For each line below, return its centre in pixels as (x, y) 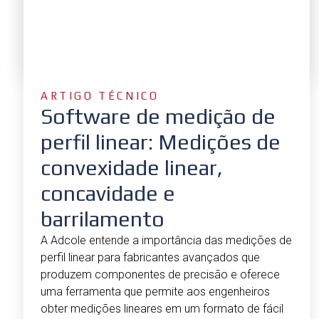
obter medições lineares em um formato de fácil (162, 308)
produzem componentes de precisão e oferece (160, 274)
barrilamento (103, 219)
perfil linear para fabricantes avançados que (150, 257)
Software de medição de (158, 116)
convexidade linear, (132, 167)
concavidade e (108, 193)
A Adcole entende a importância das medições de (166, 240)
